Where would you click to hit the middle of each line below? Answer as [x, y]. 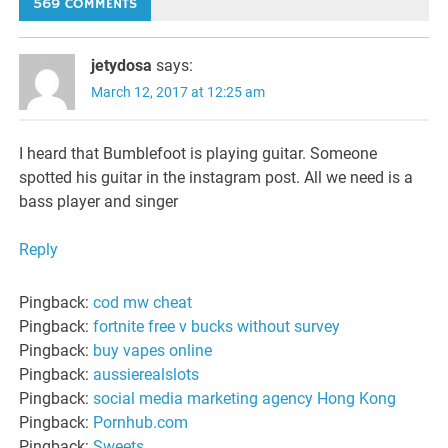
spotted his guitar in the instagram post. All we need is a [216, 178]
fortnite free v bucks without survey [217, 326]
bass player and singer [99, 202]
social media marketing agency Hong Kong [245, 398]
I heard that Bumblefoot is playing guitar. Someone [198, 154]
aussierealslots [146, 374]
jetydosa [122, 65]
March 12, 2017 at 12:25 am [178, 91]
